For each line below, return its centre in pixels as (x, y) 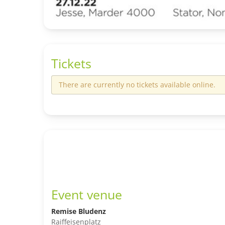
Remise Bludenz (79, 211)
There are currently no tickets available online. (137, 84)
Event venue (87, 195)
